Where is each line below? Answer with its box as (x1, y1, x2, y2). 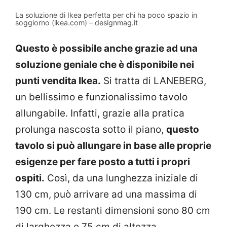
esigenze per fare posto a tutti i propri (15, 156, 190, 168)
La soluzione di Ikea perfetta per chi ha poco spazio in (15, 10, 197, 19)
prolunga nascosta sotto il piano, (15, 124, 166, 136)
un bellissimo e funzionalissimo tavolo (15, 91, 187, 103)
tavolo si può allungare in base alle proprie (15, 140, 211, 152)
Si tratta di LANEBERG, (101, 75, 206, 87)
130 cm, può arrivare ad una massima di (15, 188, 197, 201)
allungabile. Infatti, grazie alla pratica (15, 107, 184, 120)
